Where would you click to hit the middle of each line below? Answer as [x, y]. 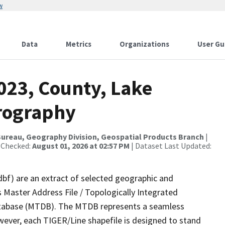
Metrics [79, 44]
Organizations [144, 44]
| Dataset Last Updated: [171, 146]
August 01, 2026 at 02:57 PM [81, 146]
